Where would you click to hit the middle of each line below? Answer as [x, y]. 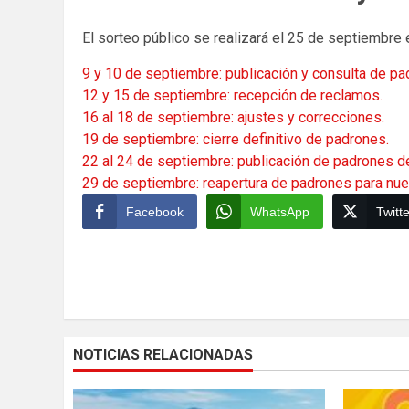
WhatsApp [280, 212]
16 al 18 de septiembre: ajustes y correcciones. [233, 118]
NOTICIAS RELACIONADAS [163, 355]
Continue [119, 259]
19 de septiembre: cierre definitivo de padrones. [236, 140]
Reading [115, 283]
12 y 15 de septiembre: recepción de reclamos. [232, 96]
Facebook [155, 212]
